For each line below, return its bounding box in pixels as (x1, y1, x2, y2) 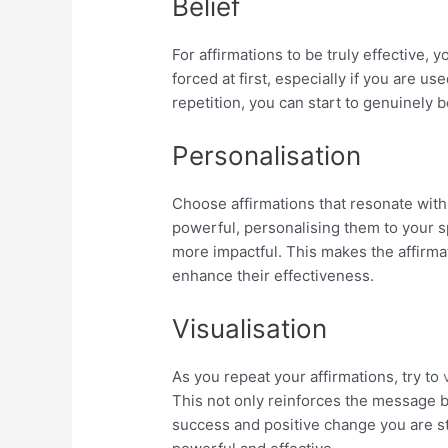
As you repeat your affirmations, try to (172, 367, 440, 387)
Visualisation (172, 313, 328, 345)
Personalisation (172, 140, 362, 172)
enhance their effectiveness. (172, 266, 375, 286)
